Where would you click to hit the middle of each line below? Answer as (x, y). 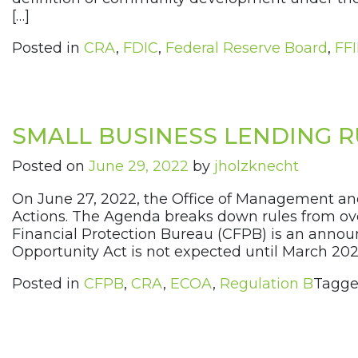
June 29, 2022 (139, 167)
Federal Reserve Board (247, 48)
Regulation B (267, 284)
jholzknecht (257, 167)
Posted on (50, 167)
